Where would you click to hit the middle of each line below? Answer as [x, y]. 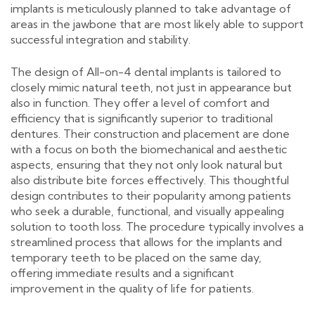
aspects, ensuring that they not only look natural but [147, 164]
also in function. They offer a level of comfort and [140, 102]
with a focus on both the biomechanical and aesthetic [149, 149]
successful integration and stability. [101, 39]
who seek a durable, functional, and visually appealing [147, 211]
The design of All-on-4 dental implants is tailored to [146, 71]
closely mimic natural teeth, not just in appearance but [151, 87]
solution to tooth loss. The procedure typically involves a [157, 226]
